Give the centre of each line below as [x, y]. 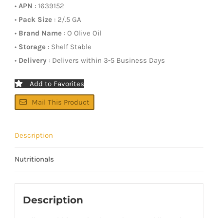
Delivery [33, 60]
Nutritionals [34, 159]
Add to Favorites [57, 83]
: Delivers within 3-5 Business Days [106, 60]
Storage [32, 46]
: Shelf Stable [69, 46]
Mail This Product [61, 102]
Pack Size [35, 19]
